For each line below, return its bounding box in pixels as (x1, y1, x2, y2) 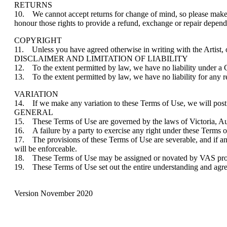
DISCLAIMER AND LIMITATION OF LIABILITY (14, 54, 188, 63)
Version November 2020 (14, 188, 93, 198)
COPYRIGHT (14, 35, 62, 45)
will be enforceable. (14, 144, 77, 153)
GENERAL (14, 107, 53, 117)
